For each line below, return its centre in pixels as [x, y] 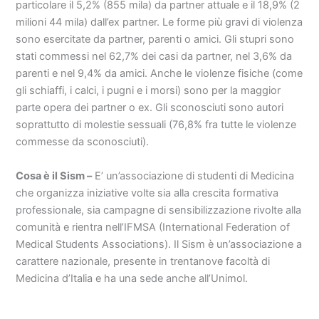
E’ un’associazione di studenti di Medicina [193, 176]
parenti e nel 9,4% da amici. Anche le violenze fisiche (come [159, 74]
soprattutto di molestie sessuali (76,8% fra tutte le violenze [156, 125]
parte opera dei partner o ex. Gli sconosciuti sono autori [150, 108]
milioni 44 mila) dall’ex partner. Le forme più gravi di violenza [159, 22]
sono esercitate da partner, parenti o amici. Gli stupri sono [155, 40]
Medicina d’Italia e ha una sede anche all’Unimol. [132, 278]
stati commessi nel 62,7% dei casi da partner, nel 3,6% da [154, 57]
